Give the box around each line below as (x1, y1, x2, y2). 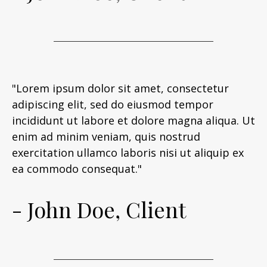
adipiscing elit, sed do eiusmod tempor (12, 97, 213, 111)
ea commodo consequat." (12, 162, 142, 176)
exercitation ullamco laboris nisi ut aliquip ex (12, 145, 244, 160)
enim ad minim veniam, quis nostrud (12, 129, 200, 144)
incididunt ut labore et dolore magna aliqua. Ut (12, 113, 255, 128)
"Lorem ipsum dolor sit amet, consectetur (12, 81, 229, 95)
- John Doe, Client (12, 195, 186, 223)
